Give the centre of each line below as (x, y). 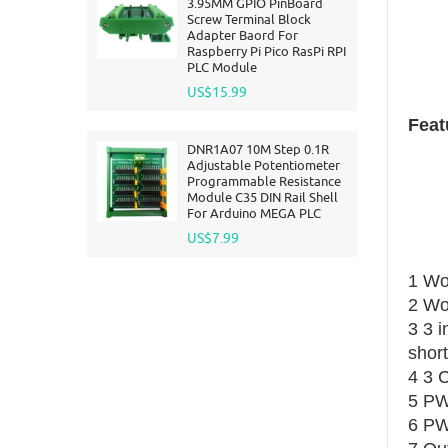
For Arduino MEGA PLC (254, 213)
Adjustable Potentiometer (263, 165)
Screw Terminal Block (249, 19)
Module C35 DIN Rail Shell (262, 197)
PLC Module (222, 67)
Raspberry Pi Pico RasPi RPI (266, 51)
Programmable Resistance (264, 181)
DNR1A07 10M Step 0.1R (258, 149)
